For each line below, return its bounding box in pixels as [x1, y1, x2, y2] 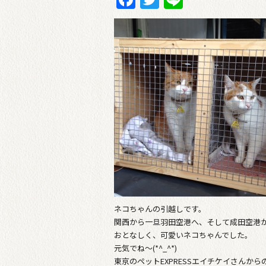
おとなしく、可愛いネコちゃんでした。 [114, 229, 252, 241]
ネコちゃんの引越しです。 [114, 203, 206, 215]
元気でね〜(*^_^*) [114, 242, 177, 254]
